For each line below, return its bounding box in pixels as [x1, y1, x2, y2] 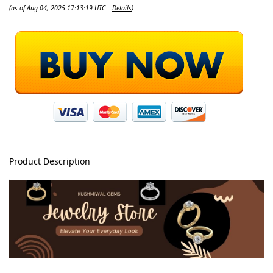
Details [112, 3, 132, 12]
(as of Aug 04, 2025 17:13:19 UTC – [9, 3, 112, 12]
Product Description [9, 155, 90, 167]
